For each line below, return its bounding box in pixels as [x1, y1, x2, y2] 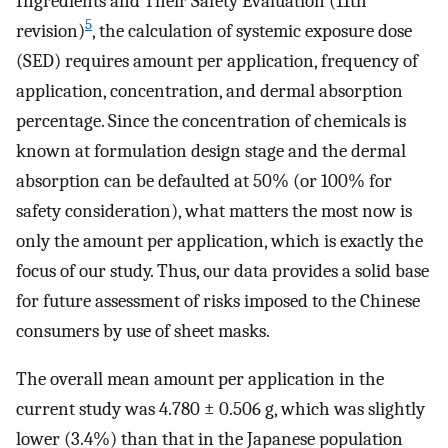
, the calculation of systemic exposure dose [92, 19, 412, 42]
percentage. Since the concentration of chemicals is [16, 109, 406, 132]
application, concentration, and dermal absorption [16, 79, 403, 102]
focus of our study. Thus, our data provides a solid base [16, 259, 429, 282]
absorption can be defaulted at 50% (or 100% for [16, 169, 392, 192]
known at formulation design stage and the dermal [16, 139, 406, 162]
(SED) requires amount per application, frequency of [16, 49, 418, 72]
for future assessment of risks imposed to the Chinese [16, 289, 420, 312]
